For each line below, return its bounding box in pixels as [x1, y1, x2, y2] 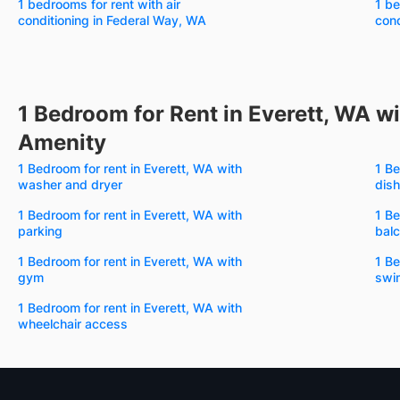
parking [18, 222, 62, 238]
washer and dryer [18, 176, 122, 192]
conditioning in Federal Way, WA [18, 12, 206, 28]
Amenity [18, 129, 106, 155]
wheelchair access [18, 315, 128, 331]
